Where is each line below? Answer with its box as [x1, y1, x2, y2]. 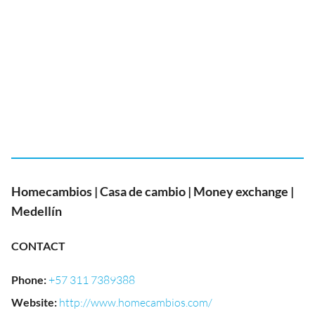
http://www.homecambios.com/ [59, 295, 212, 309]
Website [11, 295, 54, 309]
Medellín [11, 203, 62, 219]
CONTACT [11, 239, 65, 252]
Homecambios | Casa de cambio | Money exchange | [11, 184, 294, 199]
